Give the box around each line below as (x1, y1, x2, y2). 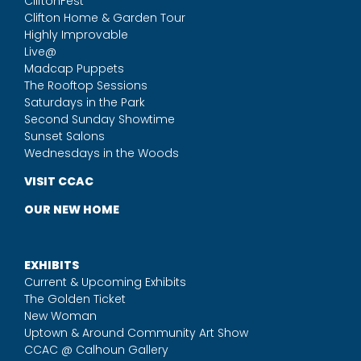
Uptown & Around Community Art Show (23, 325, 248, 341)
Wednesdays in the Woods (23, 145, 179, 161)
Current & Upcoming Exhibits (23, 274, 186, 290)
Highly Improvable (23, 27, 128, 43)
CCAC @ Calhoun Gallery (23, 342, 168, 358)
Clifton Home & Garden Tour (23, 10, 185, 26)
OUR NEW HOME (23, 201, 119, 218)
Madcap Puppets (23, 60, 124, 77)
